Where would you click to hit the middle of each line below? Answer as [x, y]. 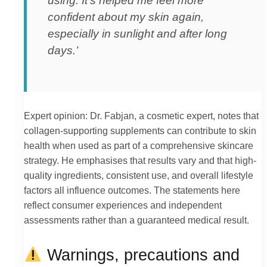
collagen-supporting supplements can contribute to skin [140, 130]
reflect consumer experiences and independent [123, 205]
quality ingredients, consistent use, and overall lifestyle [139, 175]
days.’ [63, 51]
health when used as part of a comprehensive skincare [139, 145]
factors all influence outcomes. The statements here [132, 190]
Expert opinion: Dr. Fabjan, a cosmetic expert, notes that [141, 115]
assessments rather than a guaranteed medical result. [136, 220]
